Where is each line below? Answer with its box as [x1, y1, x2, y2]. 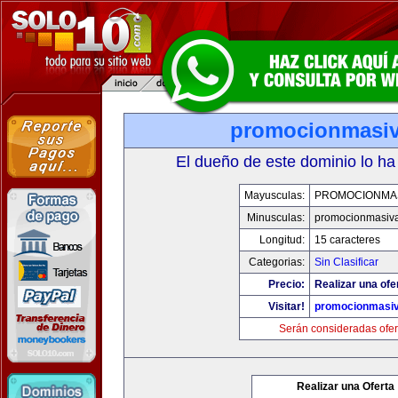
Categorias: [248, 256, 305, 268]
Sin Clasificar [314, 256, 378, 268]
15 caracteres [314, 234, 380, 246]
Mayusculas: [243, 189, 305, 202]
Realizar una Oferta [297, 380, 394, 393]
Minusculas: [246, 211, 305, 224]
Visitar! [267, 300, 305, 313]
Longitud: [259, 234, 305, 246]
